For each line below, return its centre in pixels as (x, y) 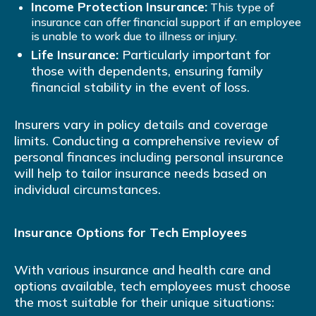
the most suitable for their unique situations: (144, 303)
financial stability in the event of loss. (140, 87)
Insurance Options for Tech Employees (130, 233)
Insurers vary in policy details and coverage (141, 125)
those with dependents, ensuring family (147, 71)
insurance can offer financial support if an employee (166, 22)
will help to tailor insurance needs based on (140, 174)
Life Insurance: (75, 55)
